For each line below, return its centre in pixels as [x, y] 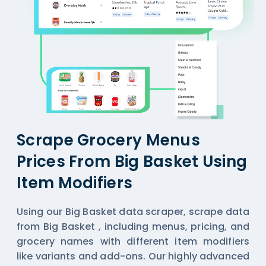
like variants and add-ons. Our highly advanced [133, 256]
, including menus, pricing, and [174, 227]
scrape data [219, 212]
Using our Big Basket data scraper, [103, 212]
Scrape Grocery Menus [108, 140]
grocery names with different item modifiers [133, 242]
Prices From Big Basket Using [132, 162]
